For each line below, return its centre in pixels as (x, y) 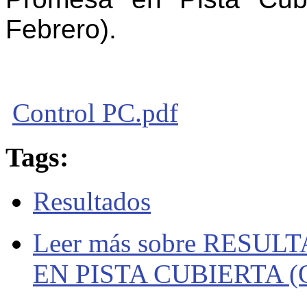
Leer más (82, 243)
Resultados (92, 201)
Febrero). (61, 29)
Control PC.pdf (95, 112)
